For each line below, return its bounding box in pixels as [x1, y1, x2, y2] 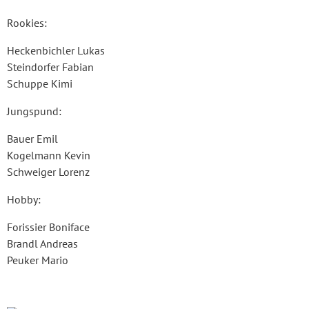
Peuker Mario [7, 252, 68, 267]
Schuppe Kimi [7, 76, 72, 90]
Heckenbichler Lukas [7, 43, 105, 57]
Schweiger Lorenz [7, 164, 90, 179]
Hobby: [7, 192, 41, 206]
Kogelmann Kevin [7, 148, 90, 162]
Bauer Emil [7, 131, 58, 146]
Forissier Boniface [7, 219, 90, 234]
